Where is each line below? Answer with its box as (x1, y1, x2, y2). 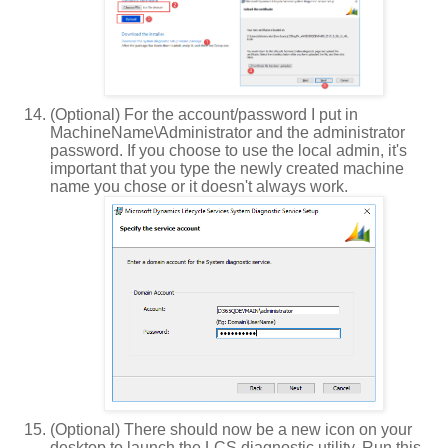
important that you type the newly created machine (50, 159, 404, 177)
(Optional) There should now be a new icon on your (50, 420, 412, 438)
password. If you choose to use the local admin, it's (50, 141, 407, 159)
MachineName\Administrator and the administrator (50, 123, 405, 141)
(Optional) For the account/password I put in (50, 105, 358, 123)
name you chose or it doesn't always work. (50, 177, 348, 195)
